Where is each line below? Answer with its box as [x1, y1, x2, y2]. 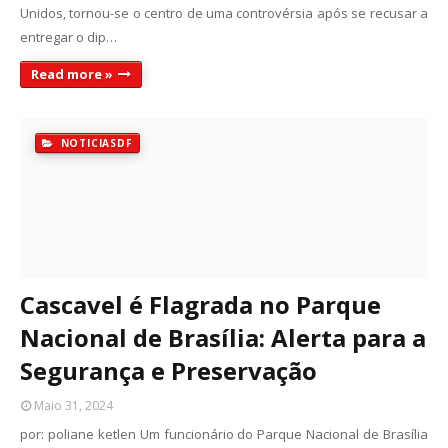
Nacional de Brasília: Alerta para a [20, 321, 426, 354]
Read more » [31, 65, 113, 83]
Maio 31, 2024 [34, 397, 113, 414]
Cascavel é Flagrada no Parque [20, 288, 381, 321]
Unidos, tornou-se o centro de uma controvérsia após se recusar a [20, 4, 428, 22]
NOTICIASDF [56, 136, 133, 150]
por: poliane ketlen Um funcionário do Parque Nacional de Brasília [20, 425, 428, 443]
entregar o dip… [20, 28, 117, 46]
